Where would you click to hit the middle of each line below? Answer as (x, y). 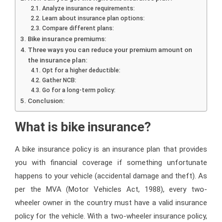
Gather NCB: (59, 80)
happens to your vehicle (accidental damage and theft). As (111, 176)
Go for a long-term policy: (79, 90)
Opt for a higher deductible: (81, 70)
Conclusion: (46, 100)
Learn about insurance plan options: (93, 18)
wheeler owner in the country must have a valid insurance (111, 202)
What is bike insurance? (83, 127)
